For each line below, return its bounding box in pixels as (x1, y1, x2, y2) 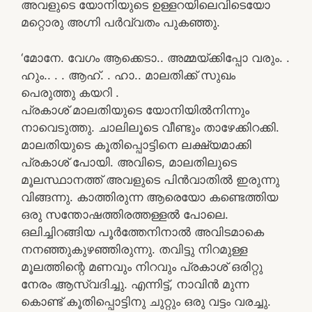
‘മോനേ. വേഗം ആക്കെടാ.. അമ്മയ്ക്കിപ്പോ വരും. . (21, 50, 290, 65)
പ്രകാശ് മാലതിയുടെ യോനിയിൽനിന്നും (21, 102, 249, 117)
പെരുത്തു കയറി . (21, 85, 119, 100)
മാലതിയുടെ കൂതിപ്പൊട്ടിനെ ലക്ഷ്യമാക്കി (21, 137, 251, 152)
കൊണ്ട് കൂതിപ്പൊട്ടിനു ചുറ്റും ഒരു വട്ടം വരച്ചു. (21, 294, 271, 309)
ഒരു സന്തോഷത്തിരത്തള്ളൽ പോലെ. (21, 207, 228, 221)
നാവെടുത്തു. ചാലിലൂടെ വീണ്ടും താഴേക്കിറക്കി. (21, 120, 279, 134)
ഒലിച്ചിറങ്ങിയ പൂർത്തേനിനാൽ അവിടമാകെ (21, 224, 264, 239)
